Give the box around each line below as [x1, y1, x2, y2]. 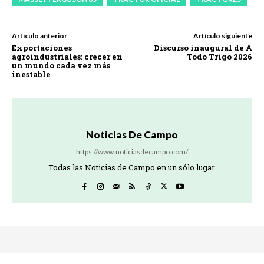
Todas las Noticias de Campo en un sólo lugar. [48, 161, 216, 173]
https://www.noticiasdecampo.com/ [76, 147, 188, 156]
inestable [12, 68, 51, 80]
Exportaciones [12, 42, 72, 53]
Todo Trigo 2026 [186, 51, 252, 62]
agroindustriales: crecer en [12, 51, 123, 62]
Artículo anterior [12, 31, 67, 40]
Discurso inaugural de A [153, 42, 252, 53]
